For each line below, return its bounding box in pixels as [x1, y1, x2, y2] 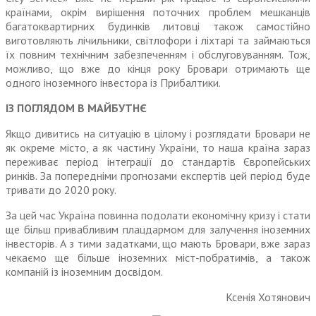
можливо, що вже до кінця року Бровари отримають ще [6, 61, 310, 76]
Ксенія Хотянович [226, 290, 310, 305]
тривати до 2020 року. [6, 183, 116, 197]
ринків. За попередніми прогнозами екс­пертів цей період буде [6, 169, 310, 183]
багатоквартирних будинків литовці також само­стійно [6, 19, 310, 34]
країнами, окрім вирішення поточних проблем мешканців [6, 5, 310, 20]
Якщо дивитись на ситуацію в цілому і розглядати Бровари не [6, 126, 310, 141]
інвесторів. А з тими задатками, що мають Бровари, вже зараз [6, 236, 310, 251]
